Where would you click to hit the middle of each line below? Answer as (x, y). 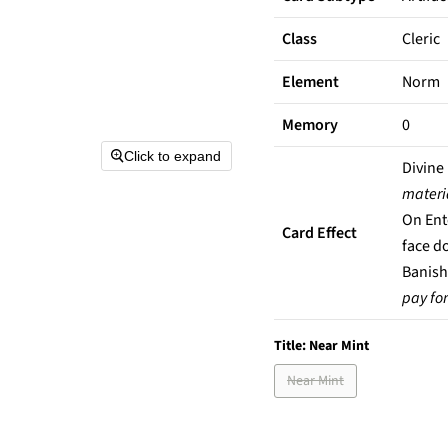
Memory (310, 125)
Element (310, 82)
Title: (291, 346)
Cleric (421, 39)
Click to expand (172, 156)
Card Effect (319, 233)
